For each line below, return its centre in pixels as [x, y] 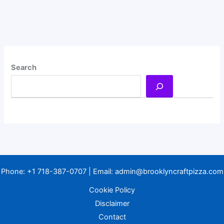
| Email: [100, 172]
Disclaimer [112, 204]
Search [24, 68]
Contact [112, 217]
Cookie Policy [112, 190]
